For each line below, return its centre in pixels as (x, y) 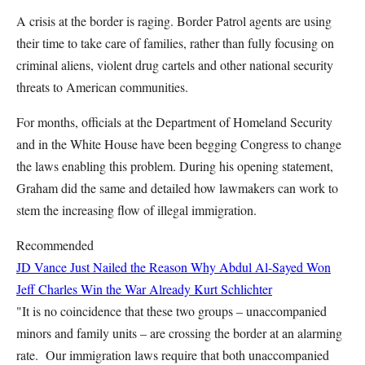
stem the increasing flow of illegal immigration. (136, 210)
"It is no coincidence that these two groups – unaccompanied (172, 311)
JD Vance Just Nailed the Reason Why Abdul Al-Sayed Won (174, 267)
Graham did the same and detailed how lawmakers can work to (177, 188)
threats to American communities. (104, 87)
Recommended (55, 245)
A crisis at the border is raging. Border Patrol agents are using (174, 21)
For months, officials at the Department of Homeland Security (174, 122)
